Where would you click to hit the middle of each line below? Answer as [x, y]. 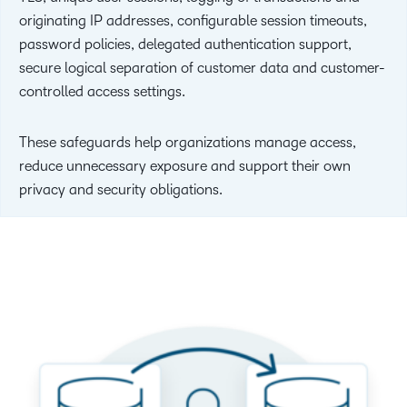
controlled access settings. [102, 92]
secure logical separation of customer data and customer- [202, 68]
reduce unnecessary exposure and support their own [185, 166]
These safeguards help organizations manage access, [188, 143]
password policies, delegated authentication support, [185, 45]
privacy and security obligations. [121, 190]
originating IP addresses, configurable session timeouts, [193, 21]
